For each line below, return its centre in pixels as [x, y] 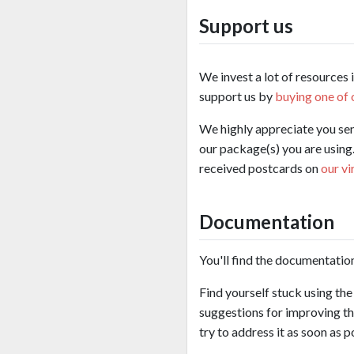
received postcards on [260, 168]
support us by [237, 96]
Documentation [267, 221]
